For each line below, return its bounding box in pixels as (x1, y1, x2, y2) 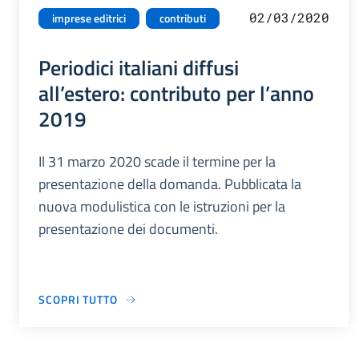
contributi (159, 10, 206, 28)
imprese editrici (52, 10, 126, 28)
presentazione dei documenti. (38, 218, 218, 240)
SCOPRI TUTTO (38, 291, 118, 309)
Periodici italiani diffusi (38, 51, 239, 84)
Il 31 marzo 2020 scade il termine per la (38, 151, 276, 173)
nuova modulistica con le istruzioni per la (38, 196, 285, 218)
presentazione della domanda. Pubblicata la (38, 173, 301, 196)
